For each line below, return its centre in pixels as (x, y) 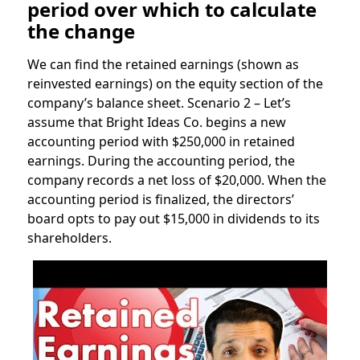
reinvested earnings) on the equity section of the (175, 84)
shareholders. (69, 238)
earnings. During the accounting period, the (161, 161)
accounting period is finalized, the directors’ (160, 200)
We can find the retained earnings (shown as (163, 65)
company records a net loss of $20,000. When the (176, 180)
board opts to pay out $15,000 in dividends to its (173, 219)
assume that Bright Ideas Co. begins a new (156, 123)
